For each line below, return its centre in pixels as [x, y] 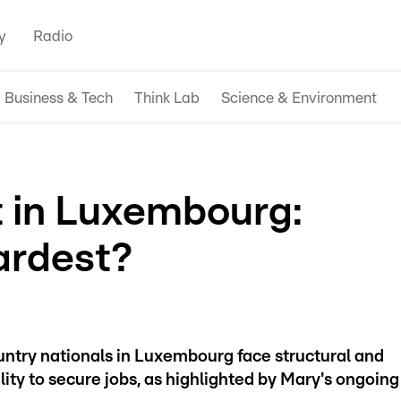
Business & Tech [59, 98]
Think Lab [167, 98]
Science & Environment [299, 98]
